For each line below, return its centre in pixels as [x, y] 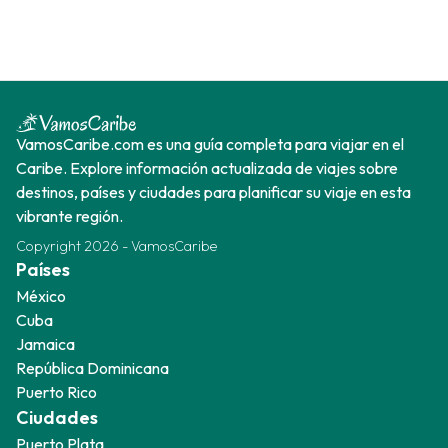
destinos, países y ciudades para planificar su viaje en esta [213, 192]
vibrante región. [69, 216]
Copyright [50, 246]
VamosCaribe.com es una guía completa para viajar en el [210, 144]
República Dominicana [92, 368]
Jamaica [45, 344]
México [41, 296]
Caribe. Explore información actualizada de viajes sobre [207, 168]
